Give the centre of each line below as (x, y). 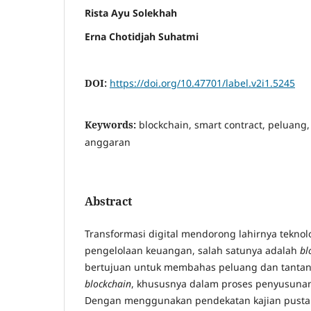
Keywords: (112, 125)
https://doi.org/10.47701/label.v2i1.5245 (202, 83)
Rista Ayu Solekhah (131, 13)
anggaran (108, 142)
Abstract (108, 202)
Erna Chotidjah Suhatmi (142, 37)
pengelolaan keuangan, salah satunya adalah (192, 251)
